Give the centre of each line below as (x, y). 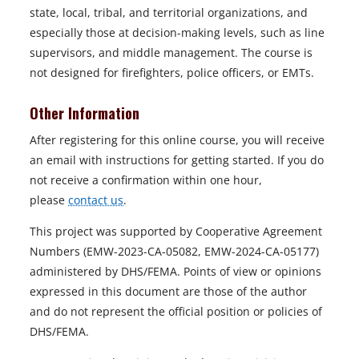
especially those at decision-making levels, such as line (177, 32)
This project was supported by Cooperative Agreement (176, 231)
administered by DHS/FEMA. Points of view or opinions (175, 271)
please (49, 200)
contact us (96, 200)
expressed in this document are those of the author (168, 291)
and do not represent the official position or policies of (176, 311)
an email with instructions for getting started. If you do (177, 160)
